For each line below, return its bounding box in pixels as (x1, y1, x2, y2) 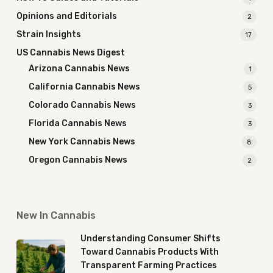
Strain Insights (16, 29, 81, 40)
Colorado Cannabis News (28, 100, 136, 110)
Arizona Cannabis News (28, 63, 130, 74)
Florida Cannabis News (28, 118, 127, 129)
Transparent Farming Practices (80, 260, 217, 271)
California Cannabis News (28, 82, 140, 92)
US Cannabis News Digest (16, 48, 125, 58)
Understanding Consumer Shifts (80, 233, 221, 244)
